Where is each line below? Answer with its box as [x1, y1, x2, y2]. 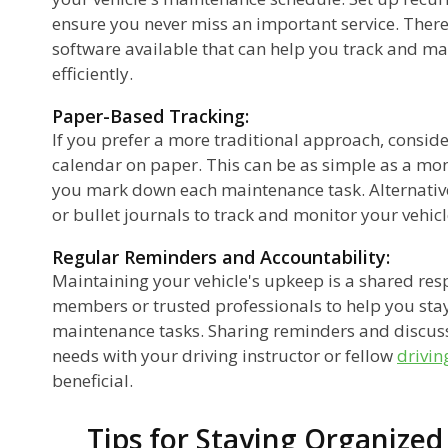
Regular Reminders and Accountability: [52, 244, 390, 269]
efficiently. [52, 61, 133, 85]
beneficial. [52, 368, 133, 392]
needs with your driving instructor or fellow [52, 343, 397, 367]
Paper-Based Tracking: [52, 103, 249, 128]
